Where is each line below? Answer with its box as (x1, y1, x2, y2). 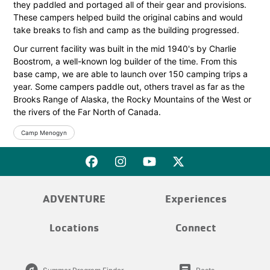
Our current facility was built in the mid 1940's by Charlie (13, 43, 236, 54)
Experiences (165, 192, 227, 206)
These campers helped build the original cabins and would (13, 12, 243, 22)
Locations (49, 221, 99, 234)
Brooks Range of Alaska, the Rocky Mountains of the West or (13, 94, 251, 104)
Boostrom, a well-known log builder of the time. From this (13, 56, 237, 66)
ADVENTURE (43, 192, 105, 206)
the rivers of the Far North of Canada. (13, 107, 161, 117)
